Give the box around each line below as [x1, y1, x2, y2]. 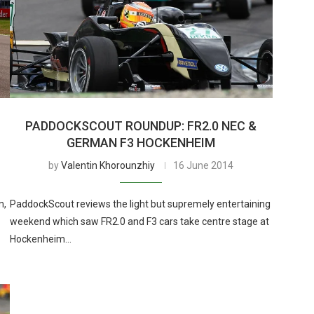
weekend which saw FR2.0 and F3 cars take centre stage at [9, 215, 269, 227]
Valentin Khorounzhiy [61, 159, 156, 171]
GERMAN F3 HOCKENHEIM [67, 135, 216, 150]
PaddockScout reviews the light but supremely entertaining [9, 198, 271, 210]
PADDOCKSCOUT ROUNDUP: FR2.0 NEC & [25, 118, 257, 133]
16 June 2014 [173, 159, 234, 171]
